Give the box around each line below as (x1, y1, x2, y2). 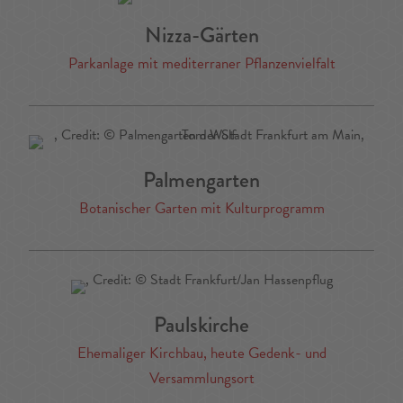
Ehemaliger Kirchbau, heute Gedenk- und (76, 342, 327, 365)
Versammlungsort (148, 367, 255, 390)
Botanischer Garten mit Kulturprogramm (78, 197, 325, 220)
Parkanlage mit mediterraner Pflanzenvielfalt (67, 52, 336, 76)
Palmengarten (143, 164, 260, 196)
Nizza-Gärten (144, 19, 259, 51)
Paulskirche (154, 309, 249, 341)
